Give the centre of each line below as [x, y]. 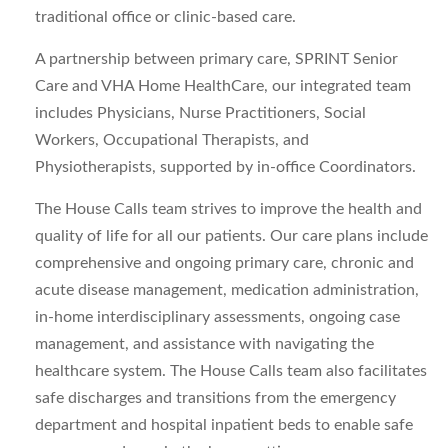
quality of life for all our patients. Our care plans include [231, 236]
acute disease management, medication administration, [227, 290]
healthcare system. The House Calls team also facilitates [231, 371]
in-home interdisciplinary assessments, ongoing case [217, 317]
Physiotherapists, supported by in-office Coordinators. [225, 167]
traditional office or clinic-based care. [165, 17]
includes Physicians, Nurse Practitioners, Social [200, 113]
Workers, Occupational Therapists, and [172, 140]
